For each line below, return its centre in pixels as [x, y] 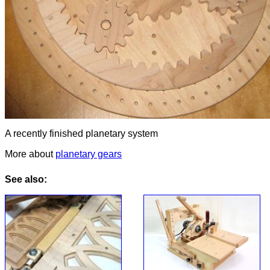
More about [30, 154]
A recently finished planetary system [81, 134]
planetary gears [89, 154]
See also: [26, 180]
